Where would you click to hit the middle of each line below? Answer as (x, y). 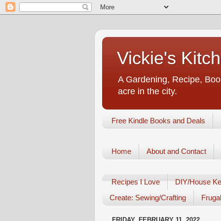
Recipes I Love (135, 182)
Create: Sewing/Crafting (148, 198)
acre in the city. (147, 91)
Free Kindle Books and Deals (158, 121)
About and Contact (176, 151)
